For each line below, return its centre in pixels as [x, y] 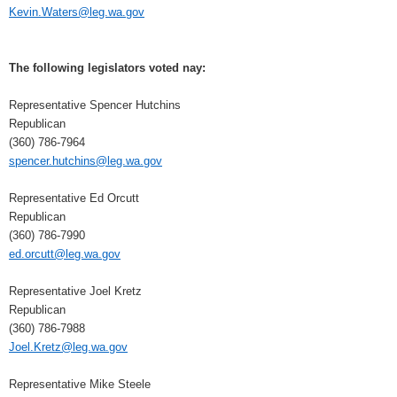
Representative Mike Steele [80, 385]
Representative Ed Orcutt [74, 198]
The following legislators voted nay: [107, 68]
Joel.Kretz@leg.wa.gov [68, 347]
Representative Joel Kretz [75, 292]
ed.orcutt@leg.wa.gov [65, 254]
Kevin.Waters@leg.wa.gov [77, 12]
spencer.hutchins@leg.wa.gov [86, 161]
